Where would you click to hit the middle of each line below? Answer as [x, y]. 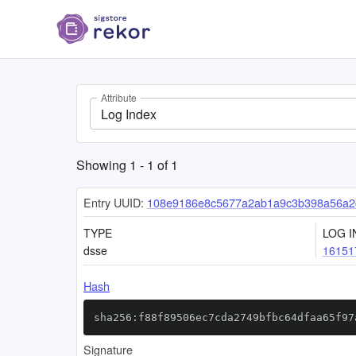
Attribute [119, 98]
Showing [103, 165]
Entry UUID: [114, 202]
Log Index [129, 114]
